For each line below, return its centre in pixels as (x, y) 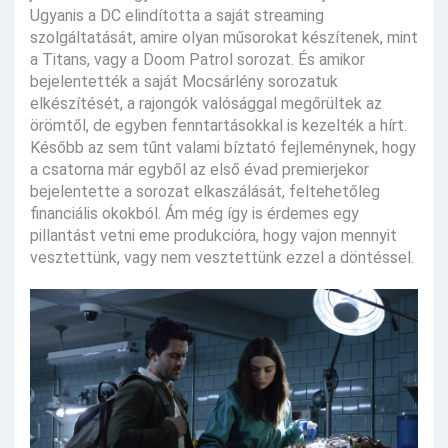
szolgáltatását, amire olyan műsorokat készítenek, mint (224, 37)
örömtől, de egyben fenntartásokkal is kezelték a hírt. (218, 125)
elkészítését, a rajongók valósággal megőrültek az (206, 103)
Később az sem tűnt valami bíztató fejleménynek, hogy (223, 147)
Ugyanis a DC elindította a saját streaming (177, 15)
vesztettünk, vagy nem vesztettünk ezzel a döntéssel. (222, 257)
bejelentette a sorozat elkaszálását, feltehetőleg (205, 191)
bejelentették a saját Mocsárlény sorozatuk (184, 81)
